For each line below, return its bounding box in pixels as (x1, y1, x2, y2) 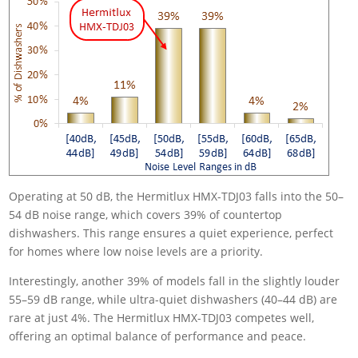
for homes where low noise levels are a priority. (9, 244, 264, 260)
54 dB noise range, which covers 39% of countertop (9, 207, 283, 223)
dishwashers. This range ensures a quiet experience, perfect (9, 225, 334, 241)
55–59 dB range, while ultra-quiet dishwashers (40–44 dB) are (9, 292, 338, 308)
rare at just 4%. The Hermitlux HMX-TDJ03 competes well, (9, 310, 315, 326)
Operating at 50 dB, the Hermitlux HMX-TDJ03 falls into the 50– (9, 189, 344, 205)
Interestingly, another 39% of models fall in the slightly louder (9, 273, 340, 289)
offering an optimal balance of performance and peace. (9, 328, 307, 344)
